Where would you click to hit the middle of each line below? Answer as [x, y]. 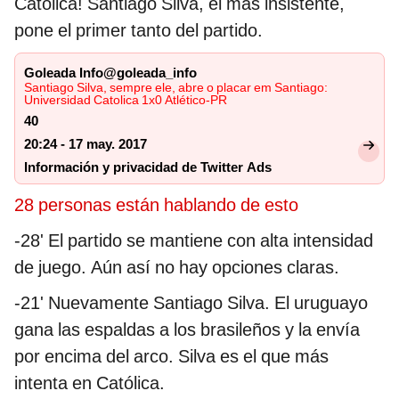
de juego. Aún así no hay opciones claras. [177, 268]
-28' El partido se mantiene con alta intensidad [194, 241]
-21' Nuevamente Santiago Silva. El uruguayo [191, 303]
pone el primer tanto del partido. [138, 31]
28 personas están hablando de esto [156, 205]
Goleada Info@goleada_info [110, 73]
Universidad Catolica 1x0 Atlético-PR [126, 100]
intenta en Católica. [90, 383]
